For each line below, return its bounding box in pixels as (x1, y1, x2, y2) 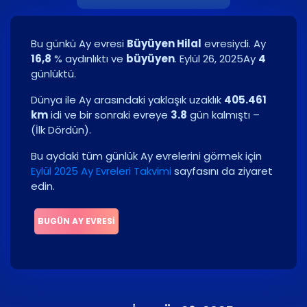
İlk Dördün (36, 123, 84, 138)
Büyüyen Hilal (127, 36, 201, 51)
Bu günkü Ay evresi (31, 36, 127, 51)
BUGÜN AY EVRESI (38, 215, 115, 228)
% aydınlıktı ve (51, 51, 126, 66)
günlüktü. (31, 66, 76, 82)
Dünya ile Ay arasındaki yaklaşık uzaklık (31, 93, 224, 108)
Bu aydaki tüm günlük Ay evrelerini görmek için (31, 149, 262, 164)
